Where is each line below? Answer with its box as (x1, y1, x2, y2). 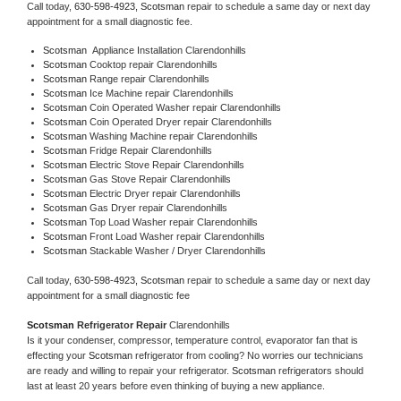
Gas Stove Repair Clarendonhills (89, 174, 231, 185)
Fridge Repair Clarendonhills (89, 145, 212, 157)
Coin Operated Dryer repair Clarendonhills (89, 116, 272, 128)
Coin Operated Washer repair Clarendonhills (89, 102, 281, 114)
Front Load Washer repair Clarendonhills (89, 231, 265, 243)
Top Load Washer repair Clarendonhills (89, 217, 258, 228)
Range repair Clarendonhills (89, 73, 209, 85)
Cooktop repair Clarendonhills (89, 59, 218, 71)
